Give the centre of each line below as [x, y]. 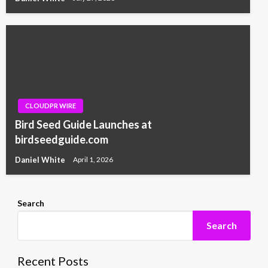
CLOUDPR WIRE [51, 105]
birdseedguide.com [62, 139]
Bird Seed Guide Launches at [83, 124]
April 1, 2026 [93, 160]
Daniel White [41, 159]
